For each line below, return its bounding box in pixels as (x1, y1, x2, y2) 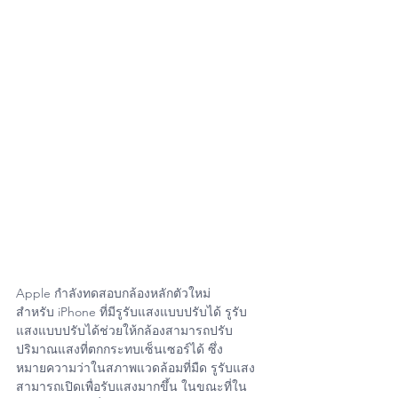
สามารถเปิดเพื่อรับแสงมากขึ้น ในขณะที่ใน (16, 378, 247, 394)
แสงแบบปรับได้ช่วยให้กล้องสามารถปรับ (16, 322, 233, 338)
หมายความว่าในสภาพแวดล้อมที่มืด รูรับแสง (16, 360, 255, 376)
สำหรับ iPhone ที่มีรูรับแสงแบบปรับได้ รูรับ (16, 304, 247, 320)
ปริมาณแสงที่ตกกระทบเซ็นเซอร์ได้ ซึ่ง (16, 341, 223, 357)
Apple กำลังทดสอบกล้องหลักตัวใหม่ (16, 285, 211, 301)
